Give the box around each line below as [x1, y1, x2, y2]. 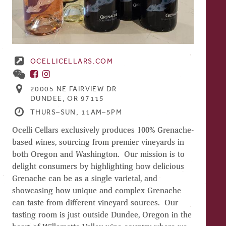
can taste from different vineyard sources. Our [12, 197, 178, 208]
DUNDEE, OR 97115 [30, 94, 104, 103]
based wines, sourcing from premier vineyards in [12, 136, 184, 147]
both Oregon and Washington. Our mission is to [12, 148, 185, 159]
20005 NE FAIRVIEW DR [30, 84, 117, 93]
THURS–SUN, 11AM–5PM [30, 107, 123, 117]
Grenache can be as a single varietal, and [12, 173, 157, 184]
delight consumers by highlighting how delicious [12, 160, 184, 172]
